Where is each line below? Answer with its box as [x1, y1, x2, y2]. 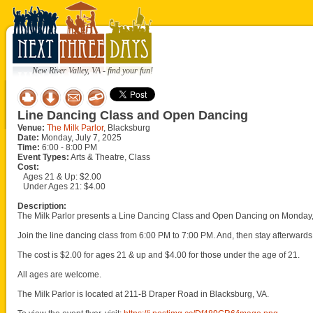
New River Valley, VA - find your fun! [32, 66, 153, 75]
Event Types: [17, 152, 69, 162]
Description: [17, 201, 66, 211]
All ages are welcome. [17, 270, 101, 279]
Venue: [17, 123, 45, 133]
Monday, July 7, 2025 [39, 133, 122, 143]
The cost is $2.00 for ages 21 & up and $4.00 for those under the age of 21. [17, 250, 300, 260]
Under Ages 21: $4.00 [23, 182, 105, 191]
